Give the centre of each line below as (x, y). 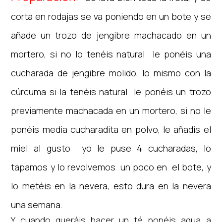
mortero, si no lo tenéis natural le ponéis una (111, 54)
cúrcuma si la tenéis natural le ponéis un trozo (111, 92)
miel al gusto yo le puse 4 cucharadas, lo (111, 148)
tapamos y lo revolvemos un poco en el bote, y (111, 167)
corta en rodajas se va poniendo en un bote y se (111, 16)
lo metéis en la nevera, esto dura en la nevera (111, 186)
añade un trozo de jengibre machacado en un (111, 35)
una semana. (37, 205)
